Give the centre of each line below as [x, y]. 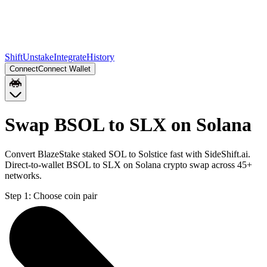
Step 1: [18, 195]
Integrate [70, 57]
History [100, 57]
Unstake [38, 57]
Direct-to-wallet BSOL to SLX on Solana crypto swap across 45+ [128, 164]
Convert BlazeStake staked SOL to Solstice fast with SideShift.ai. [128, 154]
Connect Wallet [64, 69]
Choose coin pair [65, 195]
